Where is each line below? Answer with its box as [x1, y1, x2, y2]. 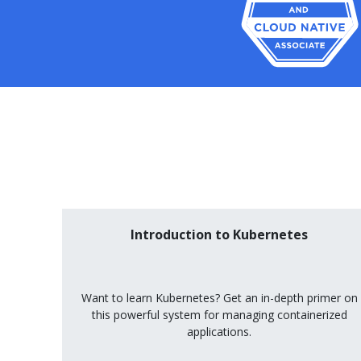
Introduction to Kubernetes [131, 225, 308, 243]
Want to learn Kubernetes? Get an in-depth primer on [81, 289, 358, 305]
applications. [187, 323, 251, 339]
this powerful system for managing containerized [91, 306, 347, 322]
